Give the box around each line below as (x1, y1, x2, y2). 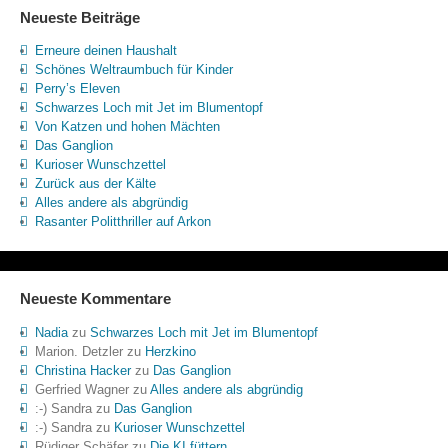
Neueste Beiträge (19, 9, 140, 27)
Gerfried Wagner (34, 381, 129, 397)
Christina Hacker (34, 362, 131, 378)
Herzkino (144, 343, 196, 359)
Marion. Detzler (34, 343, 123, 359)
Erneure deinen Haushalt (34, 43, 177, 59)
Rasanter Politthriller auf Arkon (34, 214, 211, 230)
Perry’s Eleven (34, 81, 120, 97)
